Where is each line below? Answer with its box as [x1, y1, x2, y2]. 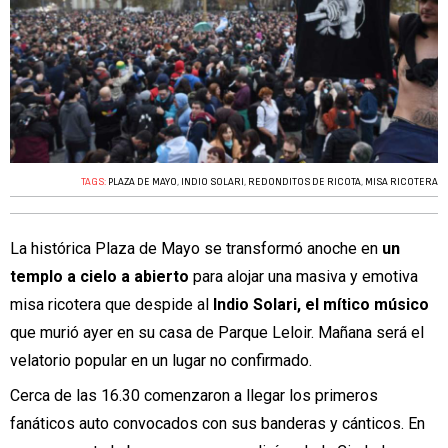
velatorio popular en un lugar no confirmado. [10, 351, 320, 371]
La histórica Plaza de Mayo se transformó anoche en [10, 239, 382, 259]
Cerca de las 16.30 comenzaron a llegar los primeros [10, 386, 378, 406]
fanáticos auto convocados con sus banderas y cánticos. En [10, 414, 425, 434]
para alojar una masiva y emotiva [189, 267, 418, 287]
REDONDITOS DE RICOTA [248, 176, 361, 189]
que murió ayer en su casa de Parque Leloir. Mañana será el [10, 323, 424, 343]
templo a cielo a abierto [10, 267, 189, 287]
